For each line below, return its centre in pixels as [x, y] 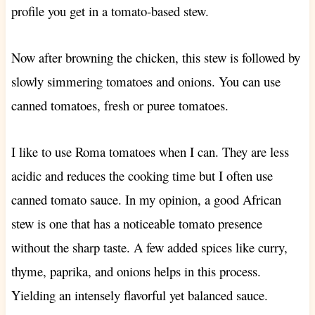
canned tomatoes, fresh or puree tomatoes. [120, 105]
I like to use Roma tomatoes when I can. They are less [150, 151]
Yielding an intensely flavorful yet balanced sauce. [139, 295]
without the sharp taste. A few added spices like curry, [149, 247]
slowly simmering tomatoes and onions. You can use [146, 81]
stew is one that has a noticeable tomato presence [136, 223]
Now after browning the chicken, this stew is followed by [155, 57]
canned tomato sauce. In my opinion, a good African [146, 199]
